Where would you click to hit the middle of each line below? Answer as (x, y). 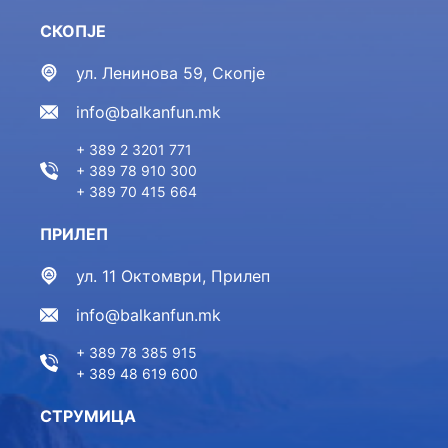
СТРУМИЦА (88, 416)
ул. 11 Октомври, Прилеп (173, 276)
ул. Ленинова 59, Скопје (171, 73)
